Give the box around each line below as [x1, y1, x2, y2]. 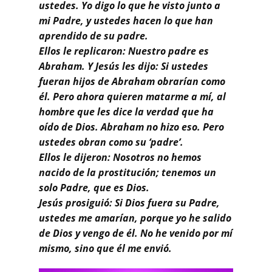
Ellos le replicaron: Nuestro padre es [39, 44, 209, 58]
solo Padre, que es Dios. [39, 180, 149, 194]
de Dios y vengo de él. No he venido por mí [39, 226, 233, 240]
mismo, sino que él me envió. [39, 241, 172, 255]
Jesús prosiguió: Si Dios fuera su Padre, [39, 195, 220, 209]
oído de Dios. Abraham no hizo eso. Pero [39, 120, 224, 134]
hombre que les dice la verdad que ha [39, 104, 214, 118]
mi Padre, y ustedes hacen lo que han [39, 13, 213, 27]
